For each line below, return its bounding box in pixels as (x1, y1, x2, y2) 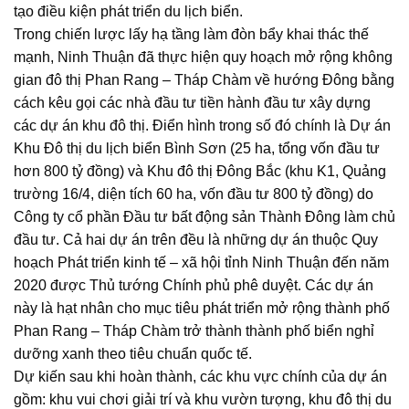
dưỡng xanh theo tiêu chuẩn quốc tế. (14, 346, 252, 362)
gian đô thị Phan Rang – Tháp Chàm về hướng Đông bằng (14, 72, 394, 89)
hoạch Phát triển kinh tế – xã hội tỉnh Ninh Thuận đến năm (14, 255, 389, 271)
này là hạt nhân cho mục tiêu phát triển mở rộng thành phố (14, 300, 390, 317)
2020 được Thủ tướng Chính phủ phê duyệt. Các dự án (14, 278, 373, 294)
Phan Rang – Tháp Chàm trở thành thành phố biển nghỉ (14, 323, 374, 340)
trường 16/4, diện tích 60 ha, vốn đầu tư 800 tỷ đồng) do (14, 186, 373, 203)
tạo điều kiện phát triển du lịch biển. (14, 4, 243, 20)
